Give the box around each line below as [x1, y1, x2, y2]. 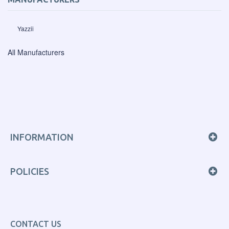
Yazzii [17, 24, 34, 33]
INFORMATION [10, 132, 74, 142]
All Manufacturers [8, 47, 64, 57]
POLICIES [10, 166, 49, 176]
